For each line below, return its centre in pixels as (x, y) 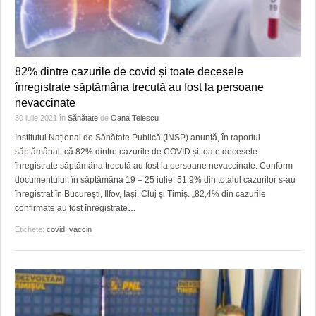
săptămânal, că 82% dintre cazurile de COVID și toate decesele (136, 152)
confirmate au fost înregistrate (71, 208)
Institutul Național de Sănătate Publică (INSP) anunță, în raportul (138, 138)
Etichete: (31, 230)
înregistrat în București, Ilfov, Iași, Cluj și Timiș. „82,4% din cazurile (140, 194)
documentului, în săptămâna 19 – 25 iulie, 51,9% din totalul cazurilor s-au (155, 180)
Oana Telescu (135, 118)
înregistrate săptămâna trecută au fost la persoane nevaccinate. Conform (154, 166)
